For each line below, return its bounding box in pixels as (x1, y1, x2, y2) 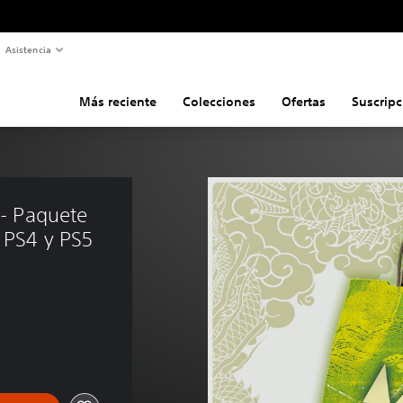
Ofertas (281, 93, 326, 110)
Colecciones (182, 93, 255, 110)
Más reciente (78, 93, 157, 110)
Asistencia (4, 42, 51, 56)
